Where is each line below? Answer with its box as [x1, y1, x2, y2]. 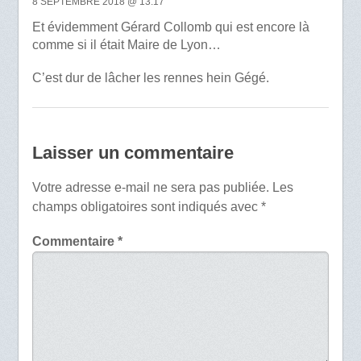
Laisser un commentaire [31, 142, 234, 163]
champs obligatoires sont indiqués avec [31, 199, 261, 214]
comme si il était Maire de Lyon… [31, 38, 221, 52]
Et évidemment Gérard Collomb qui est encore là [31, 20, 309, 35]
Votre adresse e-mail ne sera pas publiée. [31, 180, 269, 194]
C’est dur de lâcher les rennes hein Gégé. [31, 71, 269, 85]
